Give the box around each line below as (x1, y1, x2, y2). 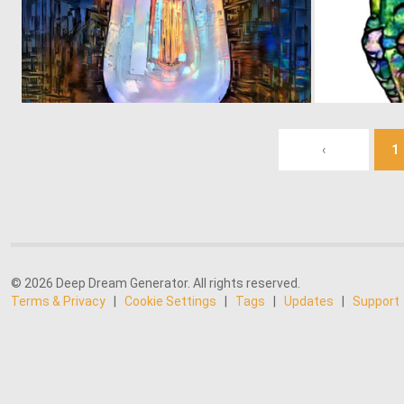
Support (353, 294, 399, 308)
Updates (284, 294, 334, 308)
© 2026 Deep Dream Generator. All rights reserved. (11, 276, 300, 290)
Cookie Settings (124, 294, 216, 308)
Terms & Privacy (11, 294, 106, 308)
